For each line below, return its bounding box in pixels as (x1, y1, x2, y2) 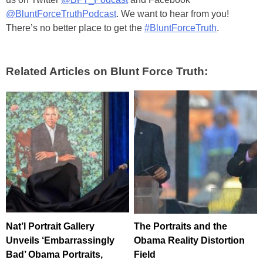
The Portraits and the (134, 221, 228, 231)
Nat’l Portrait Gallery (6, 221, 95, 231)
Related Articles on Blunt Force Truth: (6, 65, 208, 77)
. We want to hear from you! (116, 8, 229, 19)
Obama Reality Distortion (134, 235, 245, 245)
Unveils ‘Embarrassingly (6, 235, 114, 245)
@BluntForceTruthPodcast (6, 8, 116, 19)
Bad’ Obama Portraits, (6, 249, 103, 259)
